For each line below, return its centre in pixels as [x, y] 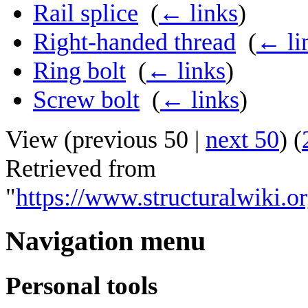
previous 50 [130, 140]
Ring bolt [79, 71]
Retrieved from [81, 169]
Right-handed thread [134, 42]
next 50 [242, 140]
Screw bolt [86, 100]
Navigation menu [106, 242]
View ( [39, 140]
